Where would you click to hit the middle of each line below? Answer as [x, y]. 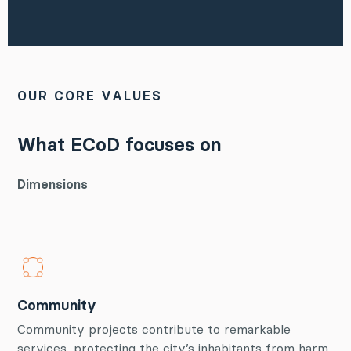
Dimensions [52, 184]
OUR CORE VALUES [90, 96]
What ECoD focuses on [119, 145]
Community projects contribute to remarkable [154, 329]
